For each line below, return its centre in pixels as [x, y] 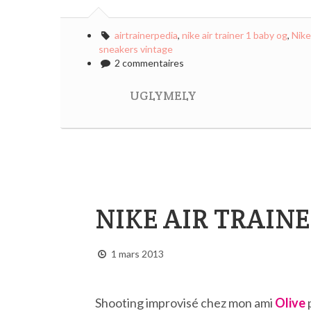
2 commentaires [148, 63]
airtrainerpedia [146, 35]
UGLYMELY [163, 96]
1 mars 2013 [137, 254]
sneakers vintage [136, 49]
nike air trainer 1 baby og [234, 35]
